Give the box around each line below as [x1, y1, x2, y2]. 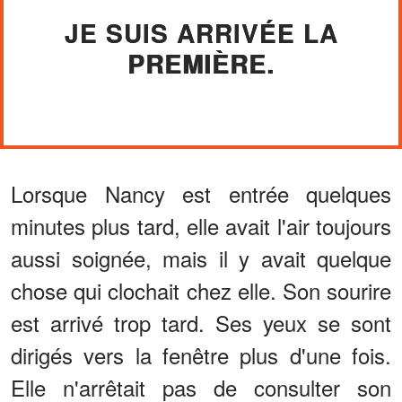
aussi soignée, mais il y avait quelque [11, 241, 391, 274]
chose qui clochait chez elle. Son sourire [11, 274, 391, 306]
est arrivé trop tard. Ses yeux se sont [11, 306, 391, 338]
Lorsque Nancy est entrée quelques [11, 177, 391, 209]
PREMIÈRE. [127, 44, 275, 82]
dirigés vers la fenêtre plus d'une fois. [11, 338, 391, 371]
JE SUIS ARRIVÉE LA [64, 13, 338, 51]
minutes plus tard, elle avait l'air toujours [11, 209, 391, 241]
